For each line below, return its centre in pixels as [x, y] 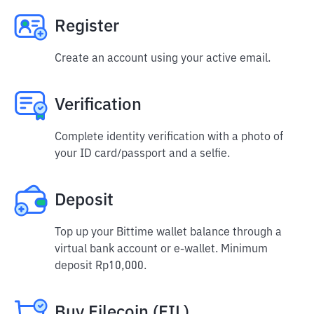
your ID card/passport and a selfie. [142, 154]
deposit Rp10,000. [101, 266]
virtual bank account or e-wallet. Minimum [161, 250]
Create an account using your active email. [163, 59]
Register [87, 27]
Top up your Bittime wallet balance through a [168, 233]
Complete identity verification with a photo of [169, 137]
